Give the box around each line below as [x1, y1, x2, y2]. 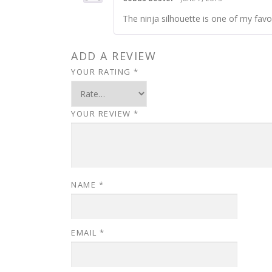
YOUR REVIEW [71, 107, 134, 119]
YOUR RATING [71, 66, 134, 77]
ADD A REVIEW [71, 48, 156, 63]
